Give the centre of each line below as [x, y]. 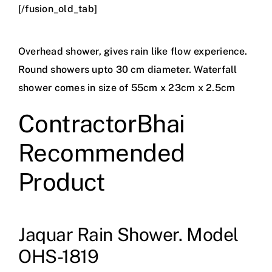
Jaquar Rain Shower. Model [128, 235]
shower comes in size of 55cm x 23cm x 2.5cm [127, 88]
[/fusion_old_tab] [58, 9]
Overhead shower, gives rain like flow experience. [133, 52]
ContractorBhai [101, 124]
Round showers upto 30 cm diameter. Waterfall [127, 70]
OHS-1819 [58, 257]
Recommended [101, 153]
